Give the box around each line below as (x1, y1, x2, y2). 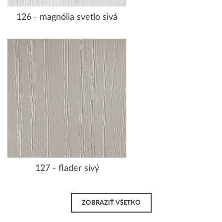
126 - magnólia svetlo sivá (16, 12, 117, 22)
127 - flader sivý (35, 164, 99, 173)
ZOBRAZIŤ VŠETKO (81, 200, 141, 206)
